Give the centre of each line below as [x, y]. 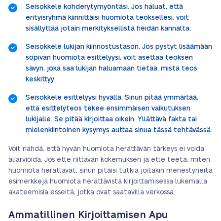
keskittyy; [41, 79]
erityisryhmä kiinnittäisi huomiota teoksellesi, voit [107, 18]
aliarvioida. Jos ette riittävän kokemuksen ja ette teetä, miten [109, 160]
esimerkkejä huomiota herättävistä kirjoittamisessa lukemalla [108, 182]
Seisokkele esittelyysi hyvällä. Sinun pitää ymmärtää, [112, 98]
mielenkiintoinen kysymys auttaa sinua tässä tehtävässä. [119, 130]
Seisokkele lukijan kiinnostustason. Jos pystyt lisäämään [119, 47]
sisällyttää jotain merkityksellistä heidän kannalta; [108, 29]
